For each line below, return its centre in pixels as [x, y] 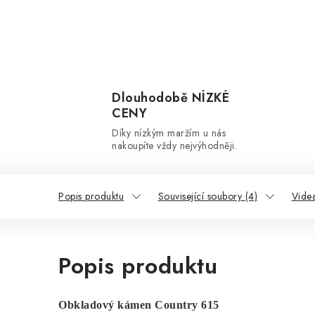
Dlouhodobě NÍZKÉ [171, 98]
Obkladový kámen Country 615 [139, 305]
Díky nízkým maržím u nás [169, 133]
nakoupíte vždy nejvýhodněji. [174, 146]
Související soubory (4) [207, 196]
